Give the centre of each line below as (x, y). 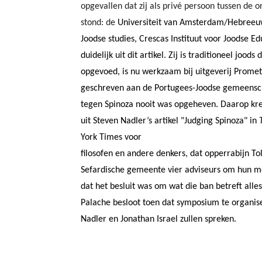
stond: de (99, 23)
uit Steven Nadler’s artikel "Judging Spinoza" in (170, 121)
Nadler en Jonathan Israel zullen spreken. (158, 219)
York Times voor (111, 137)
